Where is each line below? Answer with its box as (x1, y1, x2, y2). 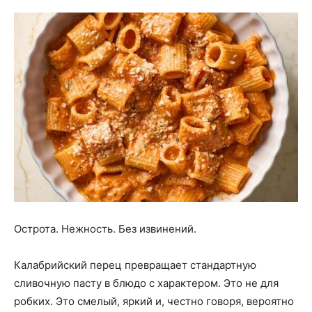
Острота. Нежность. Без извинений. (14, 222, 196, 235)
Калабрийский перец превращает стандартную (14, 258, 256, 272)
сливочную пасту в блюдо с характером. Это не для (14, 276, 279, 290)
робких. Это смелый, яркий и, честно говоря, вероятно (14, 295, 294, 308)
